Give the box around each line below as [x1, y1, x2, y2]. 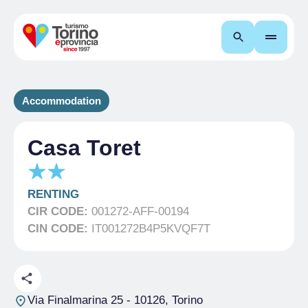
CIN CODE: [27, 222, 91, 235]
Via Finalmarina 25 [27, 294, 123, 307]
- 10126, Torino [122, 294, 203, 307]
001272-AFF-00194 [91, 205, 189, 218]
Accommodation [22, 95, 101, 107]
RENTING [27, 188, 79, 201]
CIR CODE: [27, 205, 91, 218]
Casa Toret [27, 135, 141, 160]
